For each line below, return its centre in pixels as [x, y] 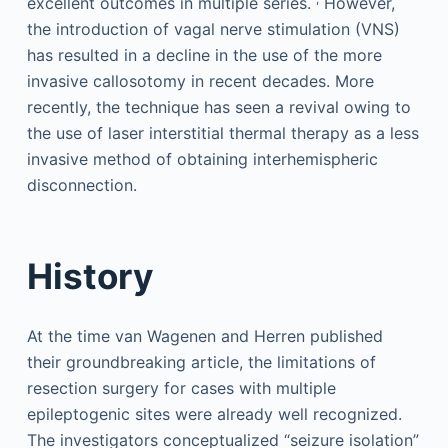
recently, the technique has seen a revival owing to [218, 106]
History [90, 276]
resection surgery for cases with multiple [181, 387]
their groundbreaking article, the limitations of [201, 361]
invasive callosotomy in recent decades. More [200, 80]
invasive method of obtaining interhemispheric [202, 158]
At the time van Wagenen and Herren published [204, 335]
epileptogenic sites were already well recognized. [214, 413]
